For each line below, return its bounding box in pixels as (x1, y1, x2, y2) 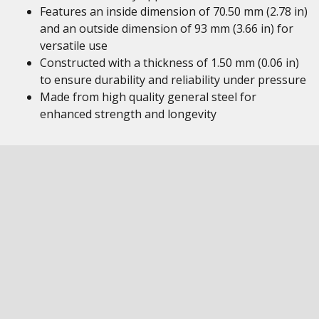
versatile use (40, 38, 108, 53)
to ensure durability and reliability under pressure (40, 72, 306, 88)
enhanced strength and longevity (40, 106, 216, 122)
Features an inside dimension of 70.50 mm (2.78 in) (40, 4, 308, 19)
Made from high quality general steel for (40, 89, 256, 105)
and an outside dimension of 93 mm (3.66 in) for (40, 21, 293, 36)
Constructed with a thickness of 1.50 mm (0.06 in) (40, 55, 299, 70)
